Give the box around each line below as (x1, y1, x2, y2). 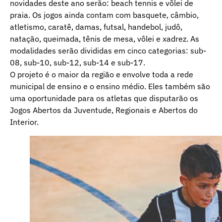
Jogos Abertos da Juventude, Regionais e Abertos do (10, 105, 198, 115)
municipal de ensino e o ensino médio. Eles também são (10, 81, 210, 91)
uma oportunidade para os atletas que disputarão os (10, 93, 198, 103)
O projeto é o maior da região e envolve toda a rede (10, 69, 193, 79)
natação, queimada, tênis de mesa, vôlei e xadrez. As (10, 33, 199, 44)
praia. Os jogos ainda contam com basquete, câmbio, (10, 9, 199, 20)
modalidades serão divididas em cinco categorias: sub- (10, 45, 206, 55)
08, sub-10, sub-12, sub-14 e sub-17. (10, 57, 145, 67)
